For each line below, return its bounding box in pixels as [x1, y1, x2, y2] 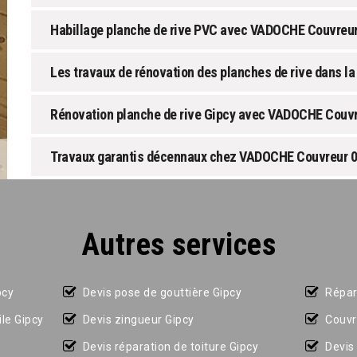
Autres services [80, 227, 277, 262]
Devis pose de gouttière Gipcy [82, 286, 242, 299]
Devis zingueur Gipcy [82, 313, 194, 326]
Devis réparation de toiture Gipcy [82, 340, 259, 353]
